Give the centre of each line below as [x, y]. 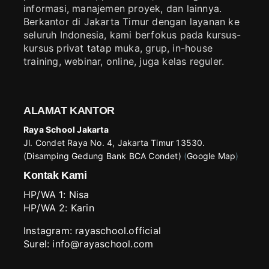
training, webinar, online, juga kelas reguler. [124, 61]
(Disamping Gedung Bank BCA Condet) [102, 156]
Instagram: [48, 230]
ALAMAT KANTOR [69, 110]
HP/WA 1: [45, 194]
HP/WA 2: [46, 207]
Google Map [211, 156]
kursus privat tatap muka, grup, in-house [118, 48]
